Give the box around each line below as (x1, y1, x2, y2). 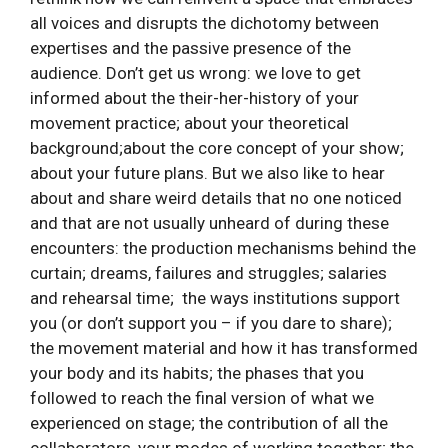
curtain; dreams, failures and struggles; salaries (30, 263, 387, 284)
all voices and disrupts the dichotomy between (30, 13, 379, 34)
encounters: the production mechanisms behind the (30, 238, 416, 259)
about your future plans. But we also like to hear (30, 163, 385, 184)
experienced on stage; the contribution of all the (30, 413, 388, 434)
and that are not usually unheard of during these (30, 213, 389, 234)
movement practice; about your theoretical (30, 113, 349, 134)
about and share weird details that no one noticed (30, 188, 402, 209)
